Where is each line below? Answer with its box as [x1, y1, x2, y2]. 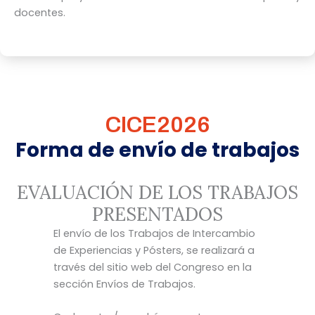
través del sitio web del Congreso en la [53, 260, 252, 275]
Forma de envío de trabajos [15, 136, 300, 165]
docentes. [14, 6, 65, 20]
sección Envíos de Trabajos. [53, 277, 195, 292]
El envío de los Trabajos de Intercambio [53, 226, 255, 241]
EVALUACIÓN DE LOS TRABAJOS [17, 181, 298, 205]
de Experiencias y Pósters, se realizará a [53, 243, 255, 258]
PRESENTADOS [92, 202, 223, 226]
